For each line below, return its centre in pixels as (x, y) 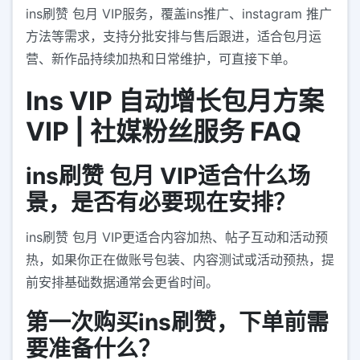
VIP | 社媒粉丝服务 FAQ (164, 132)
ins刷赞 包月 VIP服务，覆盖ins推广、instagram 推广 (179, 14)
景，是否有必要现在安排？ (161, 203)
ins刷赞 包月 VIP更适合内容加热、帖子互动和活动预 (177, 237)
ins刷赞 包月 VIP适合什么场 (168, 176)
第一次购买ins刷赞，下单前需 (177, 323)
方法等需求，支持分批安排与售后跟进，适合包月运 (174, 37)
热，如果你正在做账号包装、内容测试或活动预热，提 (180, 260)
